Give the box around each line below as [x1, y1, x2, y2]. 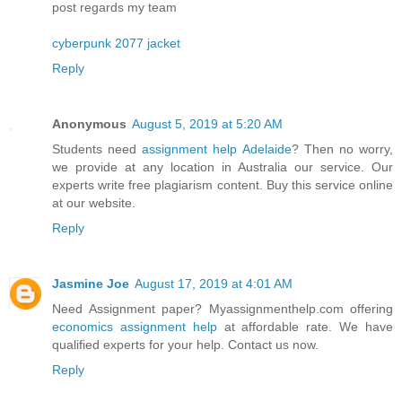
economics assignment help [52, 319, 217, 334]
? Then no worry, [291, 141, 394, 156]
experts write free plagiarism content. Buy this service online [52, 177, 393, 192]
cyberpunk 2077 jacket [52, 35, 180, 50]
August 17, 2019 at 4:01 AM [135, 275, 293, 291]
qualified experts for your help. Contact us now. [52, 336, 319, 352]
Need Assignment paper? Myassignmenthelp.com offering [52, 301, 393, 316]
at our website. [52, 195, 135, 210]
